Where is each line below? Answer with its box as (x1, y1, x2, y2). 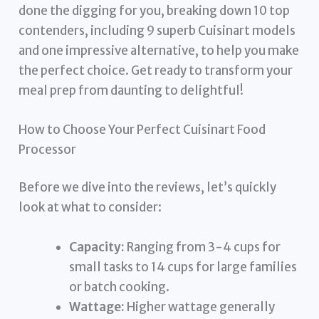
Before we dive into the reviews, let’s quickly (19, 179, 277, 196)
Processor (19, 141, 77, 157)
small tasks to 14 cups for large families (69, 258, 298, 275)
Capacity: (69, 239, 125, 255)
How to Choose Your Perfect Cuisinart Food (19, 121, 266, 137)
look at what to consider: (19, 199, 162, 216)
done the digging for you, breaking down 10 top (19, 2, 291, 19)
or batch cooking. (69, 278, 170, 295)
